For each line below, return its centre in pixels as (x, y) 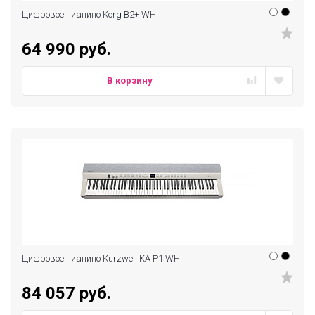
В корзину (130, 81)
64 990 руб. (66, 49)
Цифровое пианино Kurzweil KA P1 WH (101, 258)
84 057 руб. (66, 293)
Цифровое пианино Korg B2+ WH (89, 14)
